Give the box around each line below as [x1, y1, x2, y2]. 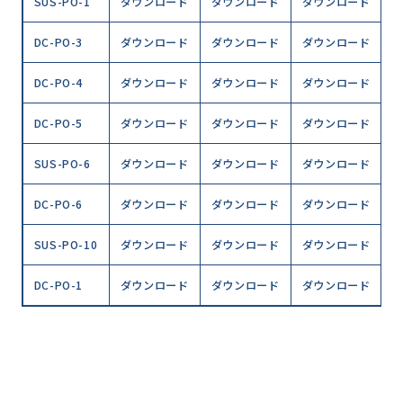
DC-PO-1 [33, 277, 84, 294]
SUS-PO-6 [33, 156, 91, 173]
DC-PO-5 [33, 115, 84, 132]
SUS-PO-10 [33, 237, 98, 254]
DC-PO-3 [33, 34, 84, 51]
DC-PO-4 [33, 75, 84, 92]
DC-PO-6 [33, 196, 84, 213]
